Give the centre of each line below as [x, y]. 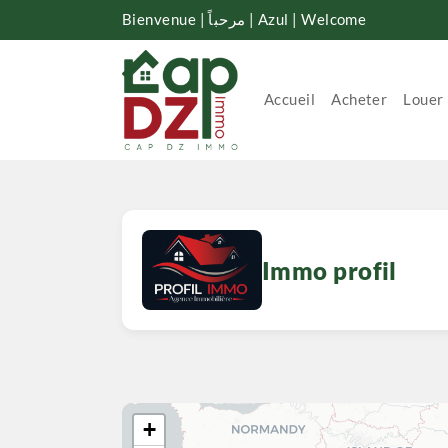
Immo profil [329, 270]
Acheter [359, 99]
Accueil [290, 99]
